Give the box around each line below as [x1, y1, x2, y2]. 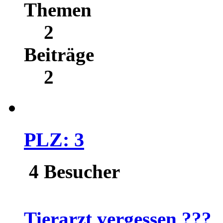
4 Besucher [24, 161, 120, 183]
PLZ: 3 [24, 128, 84, 151]
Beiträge [24, 44, 94, 65]
